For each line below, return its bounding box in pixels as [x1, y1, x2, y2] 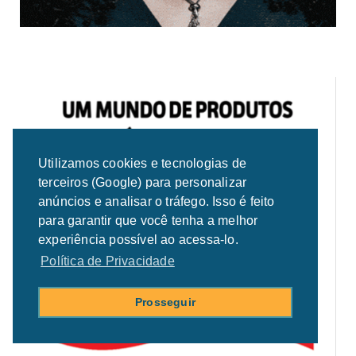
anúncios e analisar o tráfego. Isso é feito [38, 195, 275, 209]
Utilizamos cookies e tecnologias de [38, 157, 246, 171]
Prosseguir [135, 296, 195, 309]
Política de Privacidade [41, 254, 175, 269]
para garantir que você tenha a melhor [38, 214, 258, 228]
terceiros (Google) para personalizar [38, 176, 247, 190]
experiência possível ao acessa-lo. [38, 233, 238, 247]
